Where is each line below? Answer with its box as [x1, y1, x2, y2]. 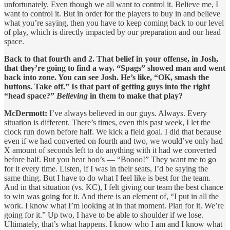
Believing [56, 91, 90, 100]
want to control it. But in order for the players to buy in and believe [4, 9, 220, 18]
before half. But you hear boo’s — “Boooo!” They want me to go [4, 155, 216, 164]
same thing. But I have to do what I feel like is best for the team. [4, 173, 210, 182]
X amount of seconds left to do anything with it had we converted [4, 145, 216, 155]
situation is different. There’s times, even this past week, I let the [4, 118, 210, 127]
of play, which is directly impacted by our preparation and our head [4, 27, 221, 36]
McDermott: [4, 108, 47, 118]
